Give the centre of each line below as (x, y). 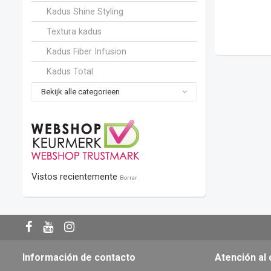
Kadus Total (70, 71)
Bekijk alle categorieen (80, 91)
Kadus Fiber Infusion (87, 51)
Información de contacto (79, 257)
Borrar (129, 177)
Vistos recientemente (76, 176)
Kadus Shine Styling (85, 11)
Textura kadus (74, 31)
